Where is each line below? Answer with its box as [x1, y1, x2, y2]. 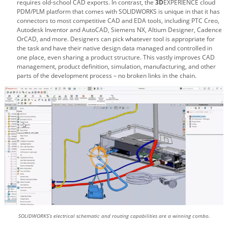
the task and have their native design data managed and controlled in [17, 43, 212, 52]
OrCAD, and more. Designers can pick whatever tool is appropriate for [17, 34, 215, 43]
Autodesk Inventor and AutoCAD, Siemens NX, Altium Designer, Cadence [17, 25, 222, 34]
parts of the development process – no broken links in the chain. [17, 71, 196, 80]
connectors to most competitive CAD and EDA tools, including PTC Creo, [17, 16, 219, 25]
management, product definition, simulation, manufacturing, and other [17, 62, 216, 71]
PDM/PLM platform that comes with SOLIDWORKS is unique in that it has [17, 7, 220, 16]
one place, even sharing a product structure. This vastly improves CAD [17, 52, 215, 62]
